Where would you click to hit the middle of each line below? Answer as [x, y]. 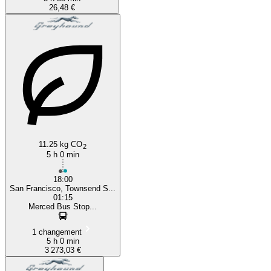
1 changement [57, 232]
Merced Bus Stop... [63, 206]
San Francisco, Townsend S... [63, 188]
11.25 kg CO [61, 144]
